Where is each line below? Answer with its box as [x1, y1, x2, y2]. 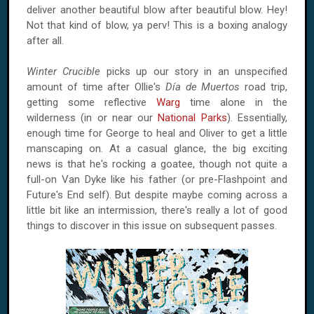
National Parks [158, 111, 227, 124]
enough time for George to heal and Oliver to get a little [27, 127, 287, 139]
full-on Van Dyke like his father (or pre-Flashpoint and [27, 173, 287, 186]
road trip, [240, 81, 288, 93]
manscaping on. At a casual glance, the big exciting [27, 142, 287, 155]
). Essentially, [226, 111, 288, 124]
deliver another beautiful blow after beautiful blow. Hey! [27, 4, 287, 16]
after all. [27, 34, 64, 47]
